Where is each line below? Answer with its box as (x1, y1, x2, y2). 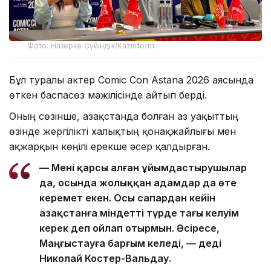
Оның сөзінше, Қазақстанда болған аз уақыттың (9, 109, 238, 122)
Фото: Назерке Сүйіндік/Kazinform (27, 41, 154, 50)
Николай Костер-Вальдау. (39, 252, 171, 264)
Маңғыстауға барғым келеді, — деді (39, 237, 221, 249)
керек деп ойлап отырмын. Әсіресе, (39, 221, 220, 234)
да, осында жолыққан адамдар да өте (39, 176, 237, 189)
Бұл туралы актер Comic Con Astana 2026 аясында (9, 73, 253, 86)
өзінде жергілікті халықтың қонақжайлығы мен (9, 125, 236, 137)
